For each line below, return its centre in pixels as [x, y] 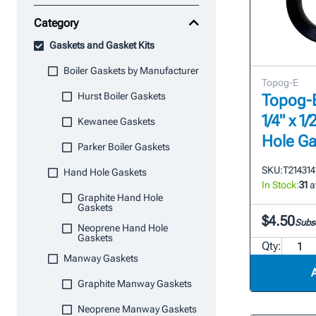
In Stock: [281, 185]
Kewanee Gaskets [116, 121]
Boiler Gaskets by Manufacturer [131, 71]
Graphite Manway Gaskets [135, 284]
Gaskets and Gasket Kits [102, 45]
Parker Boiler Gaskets [124, 147]
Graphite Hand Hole [120, 197]
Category [56, 23]
